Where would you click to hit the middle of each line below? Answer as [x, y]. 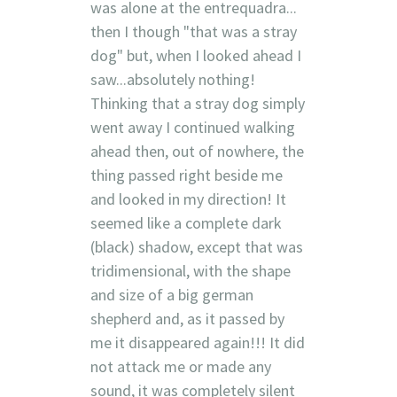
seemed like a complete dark [186, 222]
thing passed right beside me [186, 175]
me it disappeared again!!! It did [197, 342]
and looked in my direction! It [188, 198]
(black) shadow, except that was [196, 246]
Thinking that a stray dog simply [197, 103]
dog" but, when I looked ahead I [195, 55]
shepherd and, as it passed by [187, 318]
